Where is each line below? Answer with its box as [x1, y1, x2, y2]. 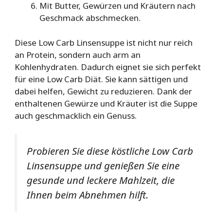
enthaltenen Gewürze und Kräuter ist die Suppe [15, 97, 198, 109]
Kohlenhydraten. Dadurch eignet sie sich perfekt [15, 61, 201, 73]
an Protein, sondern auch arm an [15, 49, 141, 60]
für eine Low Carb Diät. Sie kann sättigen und [15, 73, 188, 85]
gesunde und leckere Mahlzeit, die [27, 173, 175, 187]
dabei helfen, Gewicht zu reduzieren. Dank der [15, 85, 192, 97]
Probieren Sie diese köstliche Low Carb [27, 144, 193, 158]
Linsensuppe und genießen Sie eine [27, 159, 180, 173]
